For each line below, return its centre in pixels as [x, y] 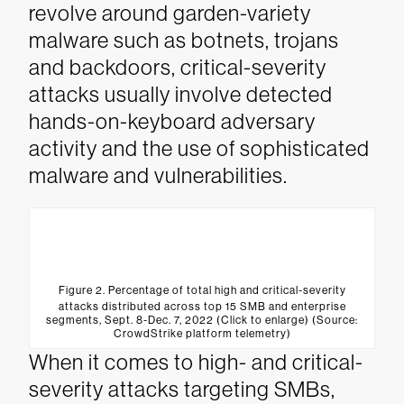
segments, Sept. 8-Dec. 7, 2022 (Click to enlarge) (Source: [202, 320]
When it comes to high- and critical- [196, 362]
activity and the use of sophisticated [199, 148]
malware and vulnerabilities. [158, 175]
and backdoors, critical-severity [178, 67]
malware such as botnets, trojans [184, 40]
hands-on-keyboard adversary [172, 121]
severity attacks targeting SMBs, [182, 389]
